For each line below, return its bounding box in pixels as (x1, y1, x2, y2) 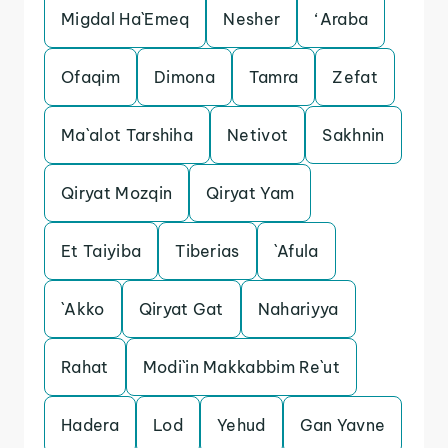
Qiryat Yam (206, 183, 295, 203)
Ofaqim (61, 67, 120, 87)
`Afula (273, 241, 319, 261)
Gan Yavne (299, 415, 386, 435)
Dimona (153, 67, 215, 87)
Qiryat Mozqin (61, 183, 173, 203)
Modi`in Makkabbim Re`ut (142, 357, 340, 377)
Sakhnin (322, 125, 385, 145)
